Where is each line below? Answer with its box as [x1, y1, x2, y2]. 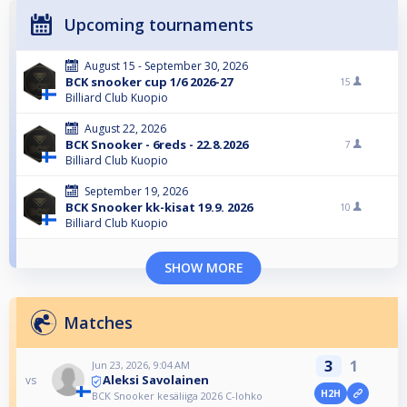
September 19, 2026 [84, 184, 188, 200]
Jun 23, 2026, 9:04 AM [92, 358, 191, 372]
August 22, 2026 [84, 121, 166, 137]
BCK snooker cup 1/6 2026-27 [65, 74, 233, 91]
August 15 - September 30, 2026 [84, 58, 248, 74]
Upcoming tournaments [64, 14, 253, 36]
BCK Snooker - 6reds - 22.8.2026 [65, 136, 248, 154]
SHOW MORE [164, 259, 243, 277]
